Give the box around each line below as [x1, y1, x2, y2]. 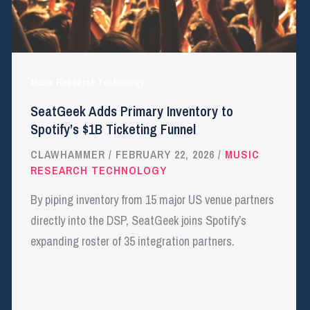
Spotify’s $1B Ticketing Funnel [30, 120, 197, 139]
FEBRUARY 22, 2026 [116, 147, 219, 163]
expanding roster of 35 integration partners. [30, 232, 235, 250]
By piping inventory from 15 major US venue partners [30, 190, 275, 208]
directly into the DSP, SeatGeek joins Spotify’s [30, 211, 247, 229]
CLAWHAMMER [30, 147, 109, 163]
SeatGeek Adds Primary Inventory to [30, 102, 234, 121]
